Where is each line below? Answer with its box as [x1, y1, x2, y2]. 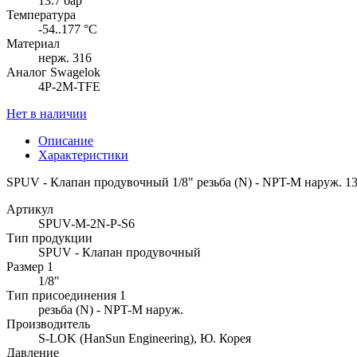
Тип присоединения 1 [6, 288, 126, 302]
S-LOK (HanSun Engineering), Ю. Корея [38, 331, 251, 345]
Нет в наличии [6, 106, 87, 120]
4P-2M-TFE [38, 79, 100, 93]
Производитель [6, 316, 90, 331]
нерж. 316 [38, 50, 92, 65]
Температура [6, 7, 76, 22]
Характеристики [38, 147, 128, 162]
